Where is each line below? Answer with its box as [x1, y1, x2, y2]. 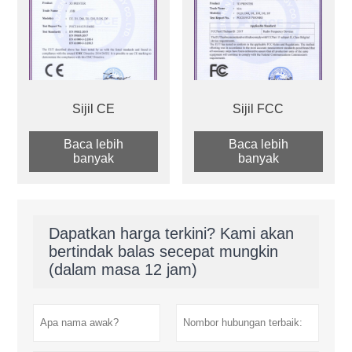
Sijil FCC [233, 102, 284, 116]
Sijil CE [71, 102, 115, 116]
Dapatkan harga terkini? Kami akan [49, 225, 295, 243]
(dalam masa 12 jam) [49, 261, 198, 279]
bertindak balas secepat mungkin [49, 243, 279, 261]
